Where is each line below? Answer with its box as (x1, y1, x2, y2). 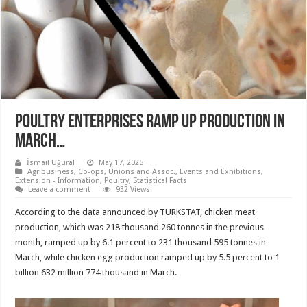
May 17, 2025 (99, 158, 144, 167)
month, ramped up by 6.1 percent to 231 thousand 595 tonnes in (15, 236, 267, 247)
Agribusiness (27, 167, 75, 176)
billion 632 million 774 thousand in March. (15, 267, 177, 278)
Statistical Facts (133, 175, 188, 185)
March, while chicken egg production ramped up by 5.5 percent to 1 (15, 251, 280, 262)
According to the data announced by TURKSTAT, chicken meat (15, 206, 256, 217)
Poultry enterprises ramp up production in (15, 112, 286, 132)
